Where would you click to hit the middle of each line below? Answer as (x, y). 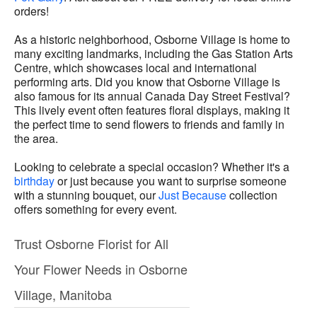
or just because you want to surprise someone (171, 181)
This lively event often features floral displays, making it (152, 110)
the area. (36, 139)
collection (252, 195)
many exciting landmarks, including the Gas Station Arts (154, 54)
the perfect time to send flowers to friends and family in (149, 125)
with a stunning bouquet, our (86, 195)
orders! (31, 11)
